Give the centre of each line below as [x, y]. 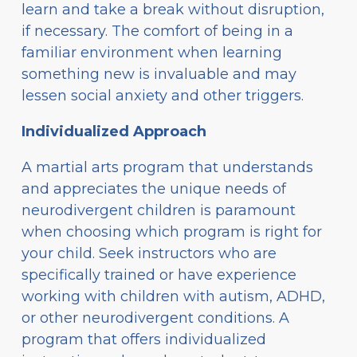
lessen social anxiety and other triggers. [163, 95]
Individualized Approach [114, 131]
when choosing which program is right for [172, 231]
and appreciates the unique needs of [154, 188]
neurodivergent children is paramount [159, 210]
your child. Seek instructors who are [149, 253]
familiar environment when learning [152, 52]
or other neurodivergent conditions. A [155, 318]
